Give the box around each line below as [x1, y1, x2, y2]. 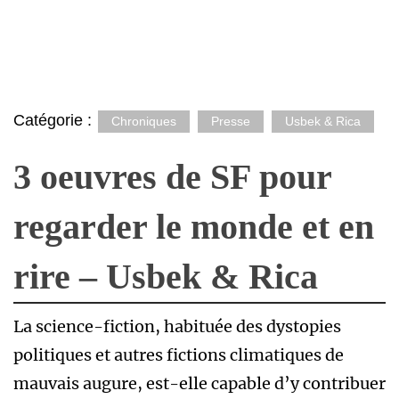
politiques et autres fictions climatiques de [13, 345, 344, 365]
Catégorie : [13, 111, 96, 129]
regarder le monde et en [13, 207, 374, 247]
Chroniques [111, 114, 176, 128]
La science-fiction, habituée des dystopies [13, 316, 341, 337]
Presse [211, 114, 250, 128]
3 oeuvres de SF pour [13, 157, 331, 197]
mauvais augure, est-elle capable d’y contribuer [13, 373, 386, 394]
